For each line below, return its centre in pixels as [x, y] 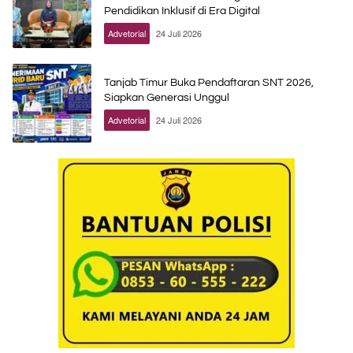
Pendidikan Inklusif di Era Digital [182, 11]
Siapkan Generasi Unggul [167, 98]
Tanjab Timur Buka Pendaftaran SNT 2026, [209, 83]
